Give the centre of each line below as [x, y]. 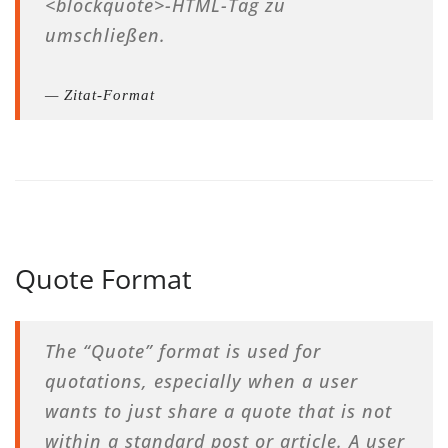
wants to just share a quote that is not [218, 411]
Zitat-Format [109, 95]
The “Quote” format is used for [183, 351]
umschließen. [105, 35]
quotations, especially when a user [201, 381]
